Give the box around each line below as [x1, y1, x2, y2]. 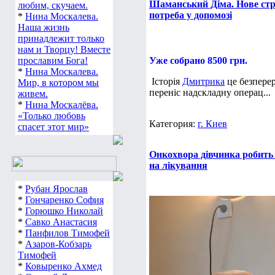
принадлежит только [18, 33, 104, 44]
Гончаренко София [25, 195, 104, 205]
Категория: [149, 118, 198, 129]
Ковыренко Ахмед [25, 261, 102, 271]
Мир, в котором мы [18, 77, 99, 88]
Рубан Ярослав [25, 184, 88, 194]
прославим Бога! [18, 55, 88, 66]
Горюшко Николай [25, 206, 103, 216]
